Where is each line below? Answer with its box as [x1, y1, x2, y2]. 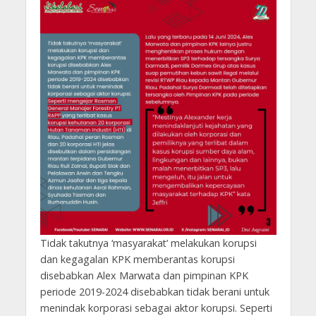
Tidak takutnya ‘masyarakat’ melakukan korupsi [39, 236, 257, 250]
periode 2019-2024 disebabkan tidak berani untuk [39, 284, 269, 298]
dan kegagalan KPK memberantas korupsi [39, 252, 235, 266]
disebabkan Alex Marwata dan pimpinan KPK [39, 268, 248, 282]
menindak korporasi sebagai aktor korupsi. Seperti [39, 300, 272, 315]
